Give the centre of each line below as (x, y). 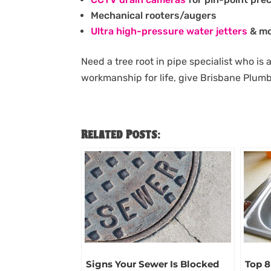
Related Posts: (121, 136)
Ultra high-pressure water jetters (169, 31)
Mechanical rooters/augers (154, 16)
